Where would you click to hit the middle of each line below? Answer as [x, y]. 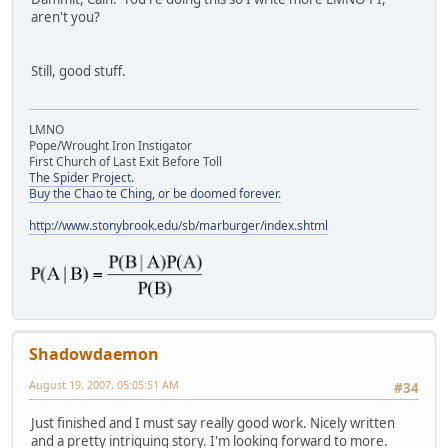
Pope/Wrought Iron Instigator [110, 146]
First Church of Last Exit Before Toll [125, 162]
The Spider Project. [81, 178]
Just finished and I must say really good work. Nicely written [213, 422]
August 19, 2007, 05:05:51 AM [104, 385]
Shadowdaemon [94, 354]
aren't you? [65, 17]
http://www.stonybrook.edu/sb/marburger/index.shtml [178, 226]
